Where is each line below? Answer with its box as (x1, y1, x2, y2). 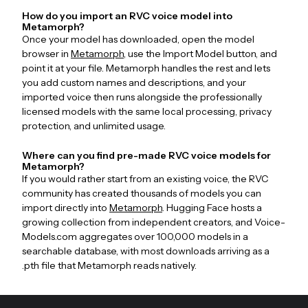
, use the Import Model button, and (124, 47, 277, 60)
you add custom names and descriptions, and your (22, 76, 246, 89)
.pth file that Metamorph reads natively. (22, 259, 197, 272)
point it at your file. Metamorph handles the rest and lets (22, 62, 270, 75)
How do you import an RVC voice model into (22, 10, 232, 23)
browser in (22, 47, 71, 60)
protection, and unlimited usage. (22, 120, 166, 133)
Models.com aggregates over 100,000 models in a (22, 230, 248, 243)
